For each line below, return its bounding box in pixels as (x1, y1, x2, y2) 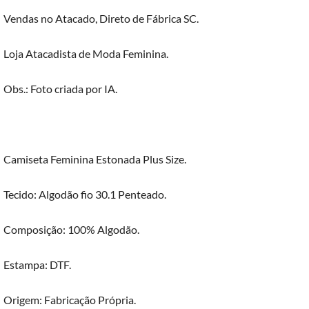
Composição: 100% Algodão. (3, 222, 139, 236)
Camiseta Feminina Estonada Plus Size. (3, 152, 186, 166)
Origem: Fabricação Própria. (3, 292, 136, 306)
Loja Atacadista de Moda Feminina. (3, 46, 168, 60)
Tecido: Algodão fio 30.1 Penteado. (3, 187, 166, 201)
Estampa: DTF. (3, 257, 71, 271)
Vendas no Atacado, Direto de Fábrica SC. (3, 11, 199, 25)
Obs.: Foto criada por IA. (3, 81, 117, 95)
